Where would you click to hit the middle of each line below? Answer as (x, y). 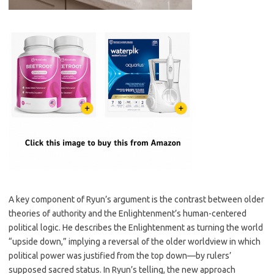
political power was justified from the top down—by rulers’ (120, 256)
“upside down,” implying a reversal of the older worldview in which (135, 242)
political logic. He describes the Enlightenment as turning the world (136, 228)
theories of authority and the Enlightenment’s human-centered (128, 213)
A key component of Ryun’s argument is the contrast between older (136, 199)
